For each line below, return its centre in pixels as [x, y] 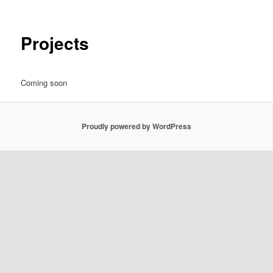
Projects [55, 43]
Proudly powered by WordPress [136, 126]
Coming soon [44, 82]
